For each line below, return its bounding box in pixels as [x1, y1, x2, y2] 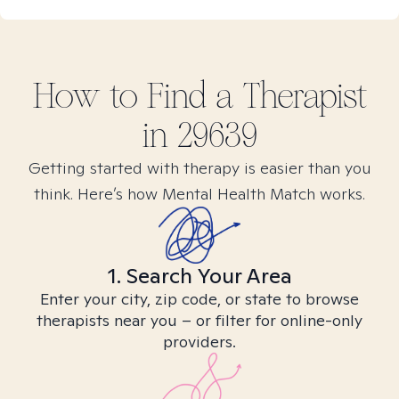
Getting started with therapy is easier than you [28, 158, 371, 178]
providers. [163, 331, 236, 352]
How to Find [32, 75, 216, 118]
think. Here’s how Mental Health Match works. [34, 183, 365, 204]
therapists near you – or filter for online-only [37, 310, 362, 330]
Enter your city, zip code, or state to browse [40, 289, 359, 309]
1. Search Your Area [107, 262, 292, 289]
